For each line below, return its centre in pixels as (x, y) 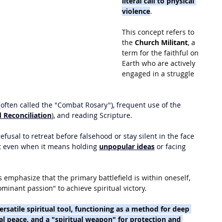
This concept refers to (159, 32)
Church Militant (161, 42)
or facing (171, 146)
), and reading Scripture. (92, 115)
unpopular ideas (127, 146)
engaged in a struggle (159, 74)
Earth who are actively (160, 63)
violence (136, 11)
